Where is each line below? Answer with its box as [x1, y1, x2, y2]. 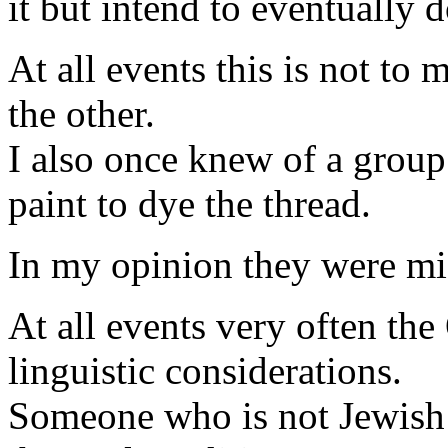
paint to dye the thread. [8, 182, 371, 225]
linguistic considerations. [8, 349, 402, 392]
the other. [8, 92, 155, 135]
